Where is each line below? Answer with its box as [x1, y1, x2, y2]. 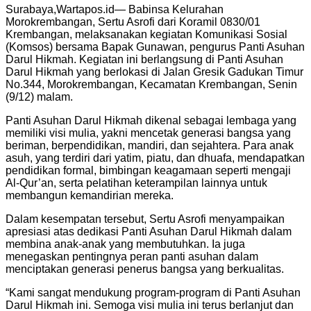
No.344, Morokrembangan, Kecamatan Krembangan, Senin [6, 78, 297, 90]
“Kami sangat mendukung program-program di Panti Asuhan [6, 286, 301, 299]
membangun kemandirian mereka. [6, 189, 174, 201]
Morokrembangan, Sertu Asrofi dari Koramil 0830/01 [6, 15, 260, 28]
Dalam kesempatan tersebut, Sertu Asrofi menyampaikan [6, 212, 285, 225]
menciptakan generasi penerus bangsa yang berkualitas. [6, 262, 284, 275]
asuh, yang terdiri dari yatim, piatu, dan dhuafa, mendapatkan [6, 151, 305, 164]
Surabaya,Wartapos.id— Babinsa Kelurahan [6, 3, 224, 15]
